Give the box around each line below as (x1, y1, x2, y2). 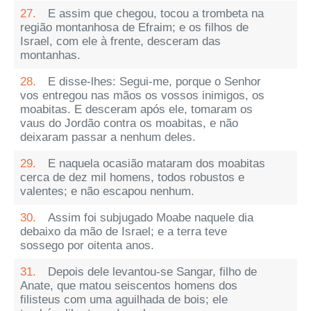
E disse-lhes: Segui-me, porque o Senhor (48, 75, 261, 88)
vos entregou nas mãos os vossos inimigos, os (20, 89, 264, 102)
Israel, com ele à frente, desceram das (20, 35, 221, 48)
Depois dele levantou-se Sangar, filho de (48, 265, 257, 278)
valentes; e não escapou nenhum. (20, 185, 194, 198)
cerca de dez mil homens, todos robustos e (20, 171, 244, 184)
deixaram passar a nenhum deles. (20, 131, 196, 144)
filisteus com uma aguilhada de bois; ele (20, 293, 228, 306)
